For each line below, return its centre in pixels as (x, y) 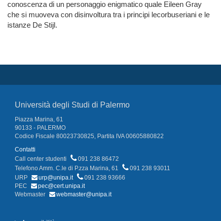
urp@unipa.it (56, 178)
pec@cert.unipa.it (61, 186)
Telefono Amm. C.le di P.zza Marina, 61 (67, 168)
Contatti (25, 150)
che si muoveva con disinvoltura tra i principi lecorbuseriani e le (109, 15)
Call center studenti (41, 159)
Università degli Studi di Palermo (72, 105)
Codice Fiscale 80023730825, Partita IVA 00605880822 (89, 136)
